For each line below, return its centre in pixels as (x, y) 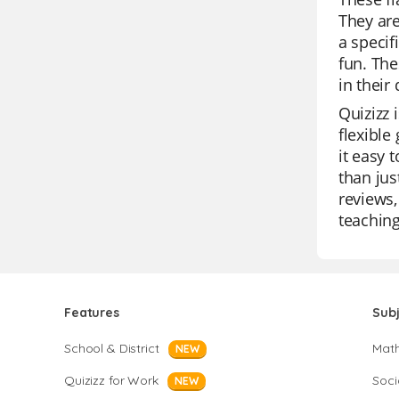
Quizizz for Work (111, 380)
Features (92, 313)
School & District (112, 348)
